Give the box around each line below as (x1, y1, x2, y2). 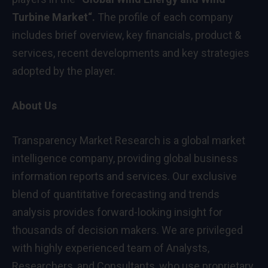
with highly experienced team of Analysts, (12, 241, 209, 254)
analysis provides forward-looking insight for (12, 205, 223, 218)
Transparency (12, 133, 80, 147)
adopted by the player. (12, 65, 115, 78)
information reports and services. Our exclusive (12, 169, 237, 182)
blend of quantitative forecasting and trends (12, 187, 220, 200)
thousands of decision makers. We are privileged (12, 223, 243, 236)
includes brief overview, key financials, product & (12, 29, 241, 42)
